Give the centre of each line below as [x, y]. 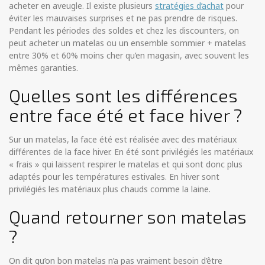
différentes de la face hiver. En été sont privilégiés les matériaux [131, 152]
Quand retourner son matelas [128, 217]
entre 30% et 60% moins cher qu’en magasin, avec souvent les [129, 56]
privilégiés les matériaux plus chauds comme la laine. [110, 189]
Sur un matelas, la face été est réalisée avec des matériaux [123, 140]
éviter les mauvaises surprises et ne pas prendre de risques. [123, 18]
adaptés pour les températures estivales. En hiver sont [114, 177]
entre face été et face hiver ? [125, 115]
